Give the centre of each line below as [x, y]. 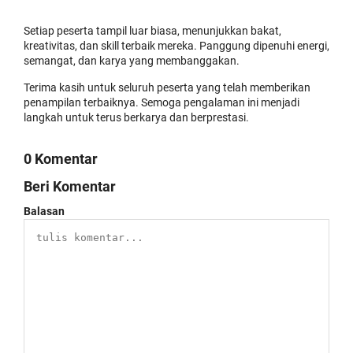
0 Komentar [61, 159]
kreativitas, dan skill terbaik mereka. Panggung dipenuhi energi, [176, 46]
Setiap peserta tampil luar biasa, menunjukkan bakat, [152, 31]
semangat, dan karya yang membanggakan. [132, 61]
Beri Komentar [70, 186]
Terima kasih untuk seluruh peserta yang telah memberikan [167, 87]
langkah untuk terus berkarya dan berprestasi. [136, 117]
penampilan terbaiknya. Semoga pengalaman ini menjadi [162, 102]
